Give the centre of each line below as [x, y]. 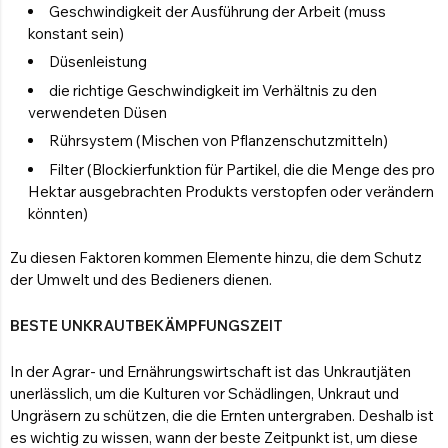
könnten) [58, 213]
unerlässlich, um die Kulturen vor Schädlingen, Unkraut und [204, 394]
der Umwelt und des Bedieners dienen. [141, 280]
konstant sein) [76, 34]
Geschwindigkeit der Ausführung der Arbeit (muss [217, 12]
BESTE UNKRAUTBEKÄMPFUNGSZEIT [146, 326]
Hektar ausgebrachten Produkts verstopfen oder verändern [231, 191]
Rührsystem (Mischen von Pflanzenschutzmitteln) [218, 141]
